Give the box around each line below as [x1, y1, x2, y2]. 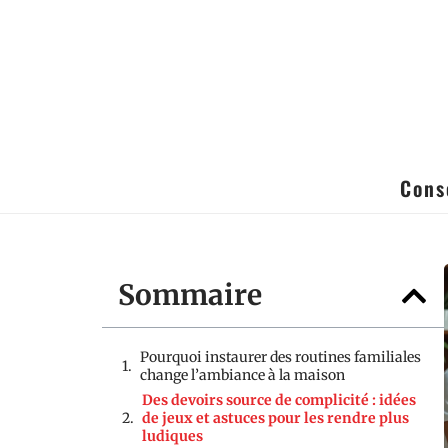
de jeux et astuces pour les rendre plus [142, 409, 409, 427]
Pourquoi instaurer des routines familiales [140, 348, 421, 366]
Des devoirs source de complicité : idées [142, 391, 416, 409]
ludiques [142, 427, 203, 445]
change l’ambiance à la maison [140, 366, 345, 384]
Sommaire [118, 277, 262, 313]
